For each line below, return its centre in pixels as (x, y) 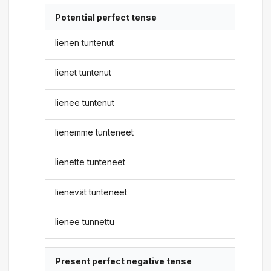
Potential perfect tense (106, 17)
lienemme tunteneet (95, 132)
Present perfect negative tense (124, 261)
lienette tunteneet (90, 162)
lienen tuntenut (85, 42)
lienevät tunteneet (91, 192)
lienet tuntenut (83, 73)
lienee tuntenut (85, 102)
